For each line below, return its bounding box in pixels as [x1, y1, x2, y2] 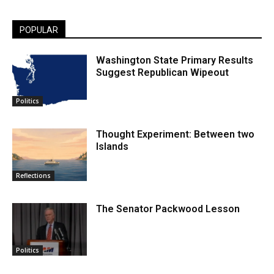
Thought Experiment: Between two [96, 128, 255, 141]
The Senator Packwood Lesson [96, 202, 240, 215]
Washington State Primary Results [96, 54, 254, 66]
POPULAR [20, 24, 58, 35]
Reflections [16, 171, 51, 180]
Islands [96, 141, 129, 153]
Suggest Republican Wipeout [96, 66, 229, 78]
